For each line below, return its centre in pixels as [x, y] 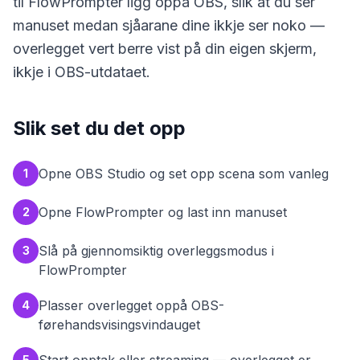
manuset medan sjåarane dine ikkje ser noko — [169, 25]
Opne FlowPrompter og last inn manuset [163, 212]
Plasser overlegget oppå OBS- [131, 305]
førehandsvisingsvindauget [119, 325]
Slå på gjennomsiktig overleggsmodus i [156, 251]
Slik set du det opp [99, 128]
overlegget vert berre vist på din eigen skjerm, [165, 49]
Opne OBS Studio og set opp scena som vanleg [184, 174]
